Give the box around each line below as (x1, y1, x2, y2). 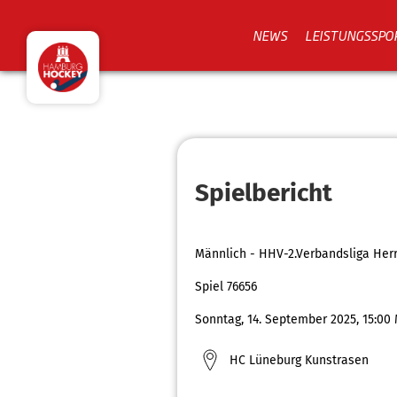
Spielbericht (195, 177, 332, 207)
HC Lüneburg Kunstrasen (230, 352, 369, 368)
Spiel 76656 (195, 279, 257, 294)
